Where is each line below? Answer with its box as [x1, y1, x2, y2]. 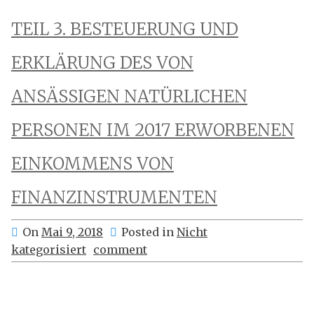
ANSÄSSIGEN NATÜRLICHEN [11, 86, 247, 107]
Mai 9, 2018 [41, 225, 103, 239]
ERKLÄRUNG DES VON [11, 52, 193, 74]
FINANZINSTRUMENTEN [11, 186, 217, 208]
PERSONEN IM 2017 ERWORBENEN [11, 119, 294, 141]
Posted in [121, 225, 177, 239]
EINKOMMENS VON [11, 153, 174, 175]
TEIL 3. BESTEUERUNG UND [11, 18, 238, 40]
